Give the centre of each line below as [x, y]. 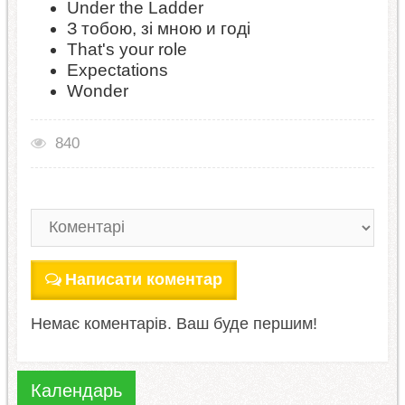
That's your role [127, 49]
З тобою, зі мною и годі [158, 28]
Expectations [117, 70]
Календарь [76, 391]
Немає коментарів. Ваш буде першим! [174, 323]
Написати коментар [143, 279]
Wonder [97, 90]
